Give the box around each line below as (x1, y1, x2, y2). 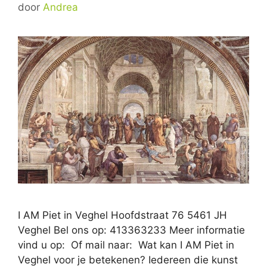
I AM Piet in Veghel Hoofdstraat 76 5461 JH (18, 209, 227, 222)
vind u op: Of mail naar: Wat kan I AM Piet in (18, 239, 234, 252)
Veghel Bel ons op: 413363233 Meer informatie (18, 224, 245, 237)
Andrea (43, 1, 78, 14)
